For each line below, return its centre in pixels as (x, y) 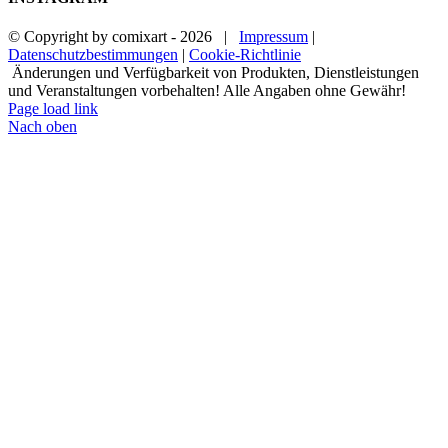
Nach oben (42, 127)
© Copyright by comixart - (94, 37)
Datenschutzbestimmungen (93, 55)
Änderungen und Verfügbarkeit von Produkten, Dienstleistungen (213, 73)
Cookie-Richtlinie (245, 55)
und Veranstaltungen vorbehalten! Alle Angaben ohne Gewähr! (207, 91)
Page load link (53, 109)
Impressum (273, 37)
